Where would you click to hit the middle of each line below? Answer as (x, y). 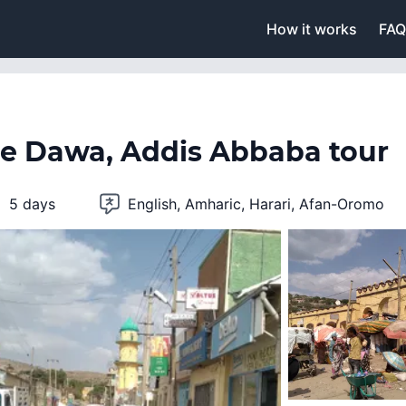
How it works (312, 29)
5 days (32, 204)
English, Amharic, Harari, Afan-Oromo (256, 204)
